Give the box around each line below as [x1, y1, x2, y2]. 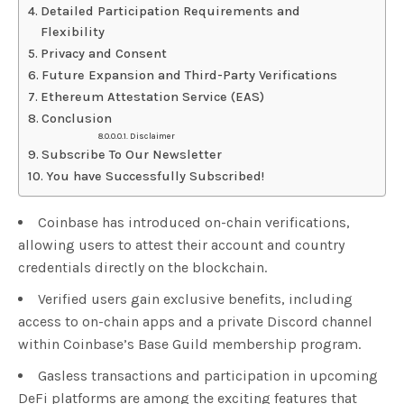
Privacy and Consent [40, 46, 167, 62]
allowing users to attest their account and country [18, 236, 344, 254]
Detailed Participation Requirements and [40, 4, 300, 20]
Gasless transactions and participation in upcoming [38, 367, 378, 385]
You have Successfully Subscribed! [45, 169, 264, 185]
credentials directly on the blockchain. [18, 259, 267, 277]
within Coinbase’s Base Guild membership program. [18, 335, 361, 353]
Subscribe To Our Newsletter [41, 147, 222, 163]
